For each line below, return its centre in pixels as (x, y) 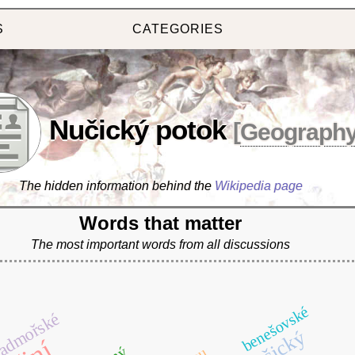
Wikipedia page (258, 185)
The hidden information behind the (116, 185)
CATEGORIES (177, 29)
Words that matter (160, 223)
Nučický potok (137, 130)
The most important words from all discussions (160, 244)
